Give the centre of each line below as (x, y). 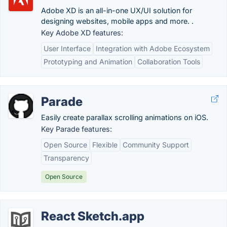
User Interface (67, 48)
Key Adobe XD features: (82, 33)
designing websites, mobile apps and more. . (117, 21)
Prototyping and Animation (88, 62)
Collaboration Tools (169, 62)
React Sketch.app (93, 216)
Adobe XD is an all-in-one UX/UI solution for (117, 10)
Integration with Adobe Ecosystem (153, 48)
